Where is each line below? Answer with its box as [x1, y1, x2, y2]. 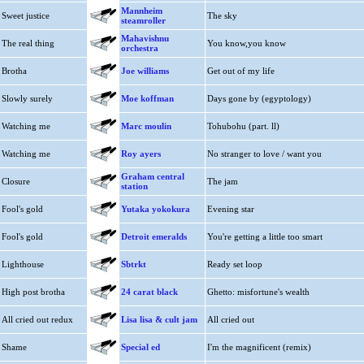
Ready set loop [206, 259, 262, 269]
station [120, 181, 148, 191]
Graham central [120, 171, 184, 181]
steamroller [120, 15, 166, 25]
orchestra [120, 43, 158, 53]
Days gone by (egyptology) [206, 93, 311, 103]
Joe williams [120, 66, 169, 76]
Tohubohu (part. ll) [206, 121, 279, 131]
